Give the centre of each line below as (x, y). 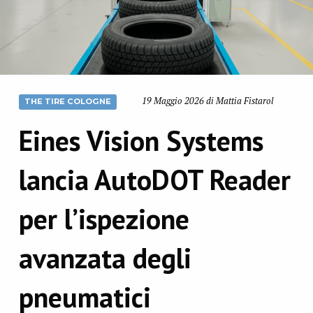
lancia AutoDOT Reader (154, 179)
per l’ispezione (104, 218)
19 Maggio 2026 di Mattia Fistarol (208, 101)
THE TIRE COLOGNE (67, 102)
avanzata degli (105, 257)
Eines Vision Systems (141, 140)
